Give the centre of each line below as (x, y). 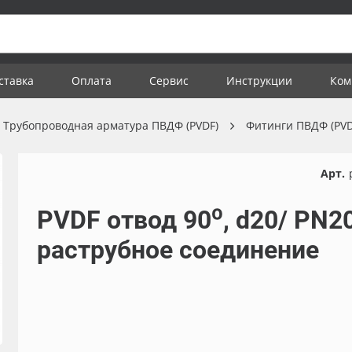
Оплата (92, 81)
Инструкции (259, 81)
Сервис (169, 81)
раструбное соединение (178, 250)
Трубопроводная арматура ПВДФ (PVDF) (111, 125)
